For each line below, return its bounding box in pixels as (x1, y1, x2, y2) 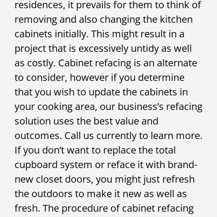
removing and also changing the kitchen (15, 12, 193, 26)
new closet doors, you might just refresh (15, 172, 195, 186)
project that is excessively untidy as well (15, 41, 192, 55)
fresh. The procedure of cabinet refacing (15, 201, 194, 215)
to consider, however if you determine (15, 70, 185, 84)
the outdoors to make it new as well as (15, 186, 187, 200)
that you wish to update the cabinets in (15, 85, 188, 98)
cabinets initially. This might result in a (15, 27, 185, 40)
